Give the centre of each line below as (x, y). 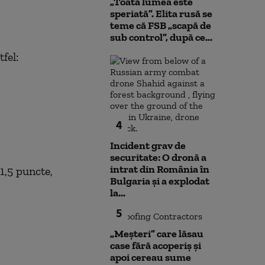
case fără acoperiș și (156, 245)
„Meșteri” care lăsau (157, 234)
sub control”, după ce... (161, 37)
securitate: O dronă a (158, 157)
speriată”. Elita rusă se (161, 14)
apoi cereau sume (151, 257)
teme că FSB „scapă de (161, 25)
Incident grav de (148, 146)
